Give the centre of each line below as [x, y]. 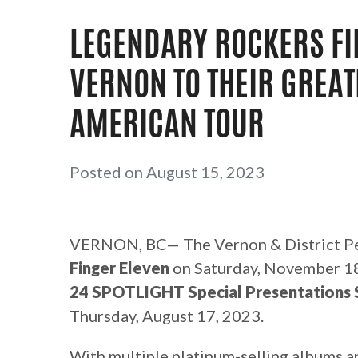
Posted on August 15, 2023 [167, 172]
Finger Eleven [119, 268]
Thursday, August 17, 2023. [167, 316]
